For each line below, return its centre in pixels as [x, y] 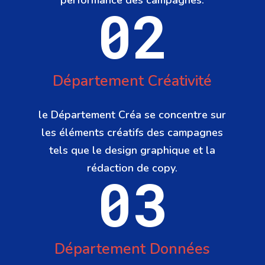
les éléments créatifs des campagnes [132, 133]
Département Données [132, 249]
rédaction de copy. [132, 168]
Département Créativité [132, 81]
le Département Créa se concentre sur [132, 115]
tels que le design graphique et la [132, 151]
